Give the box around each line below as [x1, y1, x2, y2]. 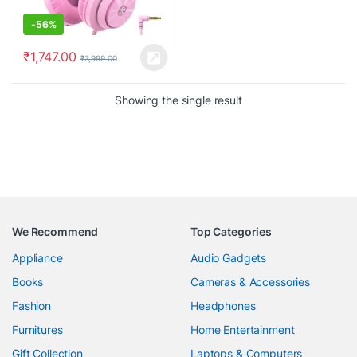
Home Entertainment [190, 322, 295, 336]
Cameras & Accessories [190, 274, 311, 288]
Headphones [190, 298, 256, 312]
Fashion [12, 298, 52, 312]
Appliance [12, 250, 63, 265]
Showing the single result [115, 92, 242, 107]
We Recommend [12, 224, 99, 238]
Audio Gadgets [190, 250, 267, 265]
